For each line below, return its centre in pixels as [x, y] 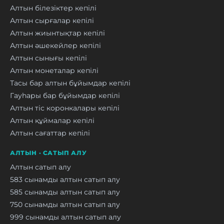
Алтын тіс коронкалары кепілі [65, 108]
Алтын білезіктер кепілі [53, 8]
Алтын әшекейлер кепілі [55, 45]
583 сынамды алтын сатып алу [65, 179]
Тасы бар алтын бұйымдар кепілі [70, 83]
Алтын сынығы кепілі [48, 58]
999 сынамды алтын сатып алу [65, 217]
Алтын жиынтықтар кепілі [57, 33]
